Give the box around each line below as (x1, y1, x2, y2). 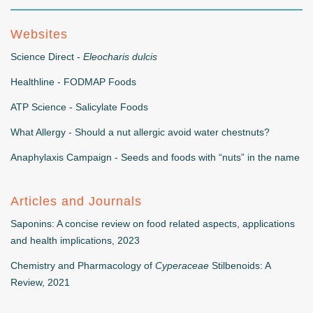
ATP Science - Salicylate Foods (10, 101, 148, 112)
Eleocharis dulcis (83, 50, 157, 62)
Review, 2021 (10, 276, 70, 288)
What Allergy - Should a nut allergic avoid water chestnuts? (10, 126, 270, 138)
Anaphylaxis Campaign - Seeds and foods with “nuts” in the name (10, 151, 300, 163)
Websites (10, 27, 68, 41)
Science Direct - (10, 50, 83, 62)
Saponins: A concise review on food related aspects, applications (10, 217, 295, 229)
